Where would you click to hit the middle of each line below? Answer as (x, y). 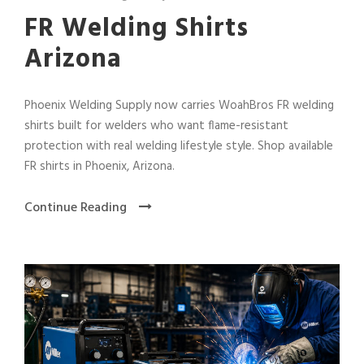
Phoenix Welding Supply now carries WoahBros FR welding (179, 105)
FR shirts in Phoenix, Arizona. (100, 166)
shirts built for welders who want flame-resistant (156, 126)
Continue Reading (76, 208)
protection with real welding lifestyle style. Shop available (179, 146)
